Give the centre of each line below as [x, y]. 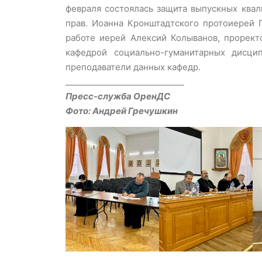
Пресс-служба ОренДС [118, 96]
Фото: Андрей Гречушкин [122, 111]
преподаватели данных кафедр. [133, 67]
